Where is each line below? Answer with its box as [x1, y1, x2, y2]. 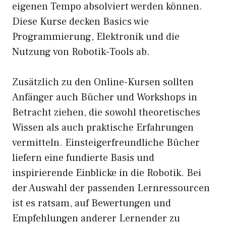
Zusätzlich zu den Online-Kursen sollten [12, 76, 194, 89]
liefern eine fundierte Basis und [12, 151, 154, 165]
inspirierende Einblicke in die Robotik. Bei [12, 166, 201, 180]
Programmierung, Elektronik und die [12, 30, 180, 44]
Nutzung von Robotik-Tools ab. [12, 45, 150, 59]
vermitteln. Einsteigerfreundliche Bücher [12, 136, 200, 150]
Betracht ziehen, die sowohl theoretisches [12, 106, 200, 120]
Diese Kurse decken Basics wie [12, 15, 149, 29]
